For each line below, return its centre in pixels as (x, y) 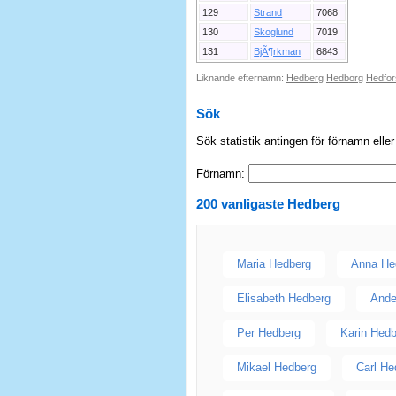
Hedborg (345, 78)
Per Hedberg (268, 333)
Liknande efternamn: (241, 78)
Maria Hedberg (274, 263)
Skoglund (274, 32)
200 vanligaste (242, 204)
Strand (268, 13)
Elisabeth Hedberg (283, 298)
